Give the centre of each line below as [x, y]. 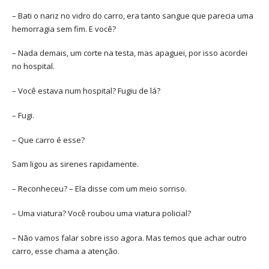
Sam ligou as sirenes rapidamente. [75, 164]
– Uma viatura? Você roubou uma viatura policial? [101, 213]
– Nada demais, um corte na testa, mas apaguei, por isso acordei [130, 53]
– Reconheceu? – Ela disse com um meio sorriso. [99, 189]
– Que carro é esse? [48, 140]
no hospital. [33, 66]
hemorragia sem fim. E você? [64, 29]
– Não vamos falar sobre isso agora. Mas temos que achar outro [129, 237]
